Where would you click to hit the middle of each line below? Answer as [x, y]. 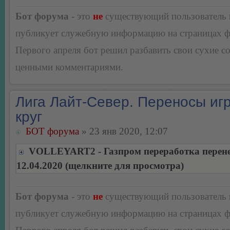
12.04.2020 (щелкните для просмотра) [100, 165]
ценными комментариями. [69, 67]
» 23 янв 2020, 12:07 [123, 131]
